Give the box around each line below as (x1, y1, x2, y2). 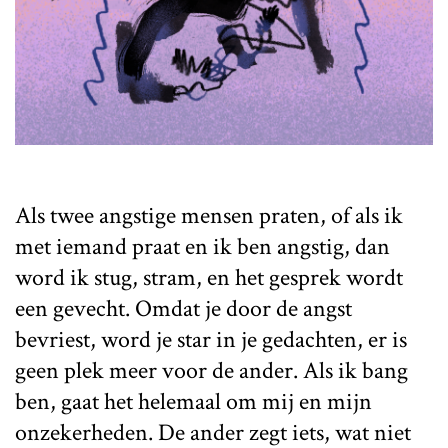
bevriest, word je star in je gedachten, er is (15, 323, 407, 355)
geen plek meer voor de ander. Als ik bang (15, 354, 408, 386)
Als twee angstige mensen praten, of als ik (15, 199, 403, 231)
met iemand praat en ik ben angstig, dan (15, 230, 390, 262)
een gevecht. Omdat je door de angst (15, 292, 352, 324)
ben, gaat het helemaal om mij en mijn (15, 385, 372, 417)
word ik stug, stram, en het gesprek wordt (15, 261, 403, 293)
